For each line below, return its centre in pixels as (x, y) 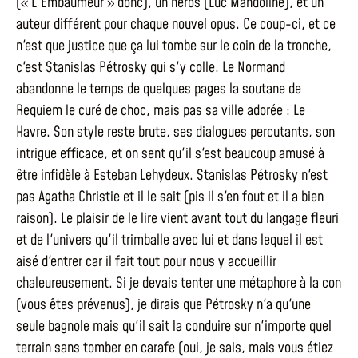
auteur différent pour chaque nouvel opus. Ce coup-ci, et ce (176, 24)
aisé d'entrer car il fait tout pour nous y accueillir (146, 262)
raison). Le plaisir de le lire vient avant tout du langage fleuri (177, 219)
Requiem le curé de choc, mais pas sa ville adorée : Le (161, 111)
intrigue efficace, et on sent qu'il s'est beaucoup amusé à (170, 154)
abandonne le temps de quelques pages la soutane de (159, 89)
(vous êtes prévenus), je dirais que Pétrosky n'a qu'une (163, 305)
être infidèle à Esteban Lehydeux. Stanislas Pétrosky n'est (172, 175)
